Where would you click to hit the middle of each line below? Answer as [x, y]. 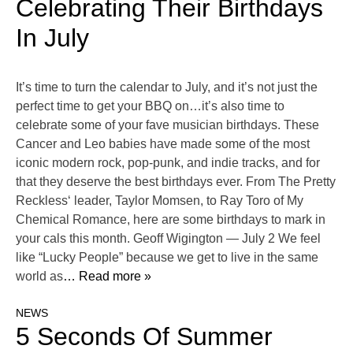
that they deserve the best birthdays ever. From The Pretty [176, 182]
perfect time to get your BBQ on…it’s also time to [150, 106]
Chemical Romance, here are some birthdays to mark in [171, 220]
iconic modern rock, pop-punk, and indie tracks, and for [168, 163]
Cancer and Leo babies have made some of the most [163, 144]
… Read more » [107, 277]
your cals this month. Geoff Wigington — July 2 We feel [168, 239]
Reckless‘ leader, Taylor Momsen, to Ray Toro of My [160, 201]
